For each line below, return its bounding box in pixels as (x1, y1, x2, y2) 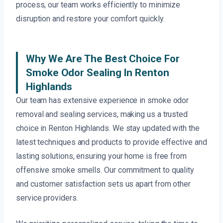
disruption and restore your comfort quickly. (16, 14, 165, 24)
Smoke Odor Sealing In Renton (26, 67, 169, 79)
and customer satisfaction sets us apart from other (16, 179, 191, 189)
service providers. (16, 193, 78, 203)
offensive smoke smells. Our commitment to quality (16, 165, 195, 175)
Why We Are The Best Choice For (26, 53, 180, 65)
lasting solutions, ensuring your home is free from (16, 151, 187, 161)
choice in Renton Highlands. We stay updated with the (16, 123, 200, 133)
